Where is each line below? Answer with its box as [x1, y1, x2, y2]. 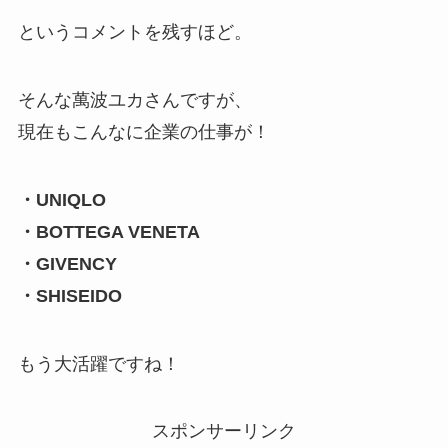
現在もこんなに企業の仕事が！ [17, 121, 270, 142]
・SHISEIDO [17, 285, 122, 306]
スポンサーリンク [152, 421, 296, 442]
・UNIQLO [17, 189, 106, 210]
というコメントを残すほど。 [17, 22, 252, 43]
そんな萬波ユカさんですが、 [17, 89, 252, 110]
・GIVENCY [17, 253, 117, 274]
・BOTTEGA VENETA [17, 221, 200, 242]
